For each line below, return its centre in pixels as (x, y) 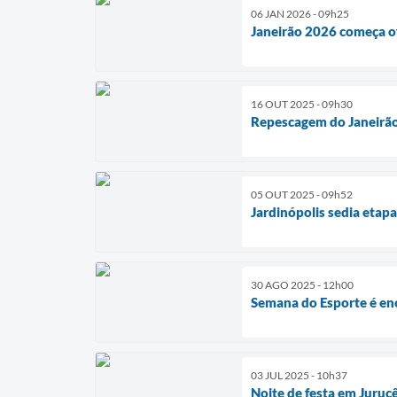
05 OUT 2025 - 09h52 (302, 194)
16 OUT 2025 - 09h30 (302, 104)
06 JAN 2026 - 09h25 (300, 13)
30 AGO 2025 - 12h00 (302, 284)
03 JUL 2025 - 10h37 (299, 375)
